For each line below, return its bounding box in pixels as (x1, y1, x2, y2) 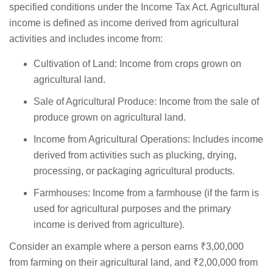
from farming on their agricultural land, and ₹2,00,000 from (9, 257, 258, 268)
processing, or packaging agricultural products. (34, 165, 235, 176)
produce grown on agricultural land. (34, 112, 186, 122)
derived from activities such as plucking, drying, (34, 149, 236, 160)
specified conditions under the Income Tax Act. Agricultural (9, 2, 260, 13)
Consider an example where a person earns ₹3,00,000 (9, 241, 244, 252)
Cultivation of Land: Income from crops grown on (34, 58, 241, 69)
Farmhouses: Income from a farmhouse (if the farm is (34, 187, 259, 198)
